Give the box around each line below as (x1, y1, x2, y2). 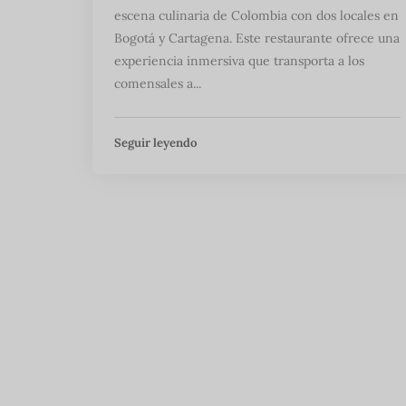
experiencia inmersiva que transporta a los (114, 53, 364, 70)
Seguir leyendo (114, 135, 197, 151)
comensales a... (114, 75, 201, 92)
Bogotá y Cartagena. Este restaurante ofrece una (114, 30, 400, 47)
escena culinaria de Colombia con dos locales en (114, 7, 399, 24)
